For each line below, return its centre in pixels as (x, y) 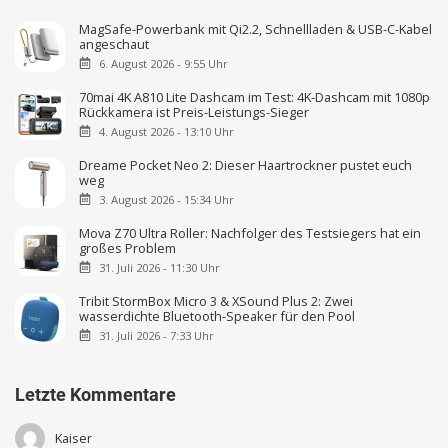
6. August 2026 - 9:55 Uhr (163, 63)
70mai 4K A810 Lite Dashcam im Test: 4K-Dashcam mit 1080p (255, 96)
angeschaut (114, 43)
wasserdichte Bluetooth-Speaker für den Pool (217, 315)
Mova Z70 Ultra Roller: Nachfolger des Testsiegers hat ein (250, 232)
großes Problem (128, 247)
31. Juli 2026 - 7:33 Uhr (156, 335)
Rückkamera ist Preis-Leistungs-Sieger (194, 111)
